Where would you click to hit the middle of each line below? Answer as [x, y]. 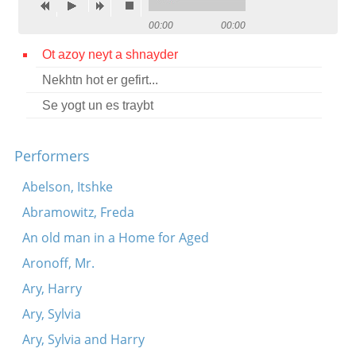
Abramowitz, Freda [78, 212]
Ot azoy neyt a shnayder [110, 54]
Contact [43, 21]
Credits [41, 52]
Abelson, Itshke [67, 187]
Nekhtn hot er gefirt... [100, 80]
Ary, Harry [52, 288]
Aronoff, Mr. [58, 263]
